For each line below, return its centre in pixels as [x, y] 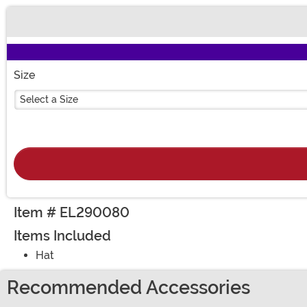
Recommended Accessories [128, 288]
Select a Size [49, 100]
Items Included [62, 236]
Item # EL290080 [72, 213]
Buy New [37, 29]
